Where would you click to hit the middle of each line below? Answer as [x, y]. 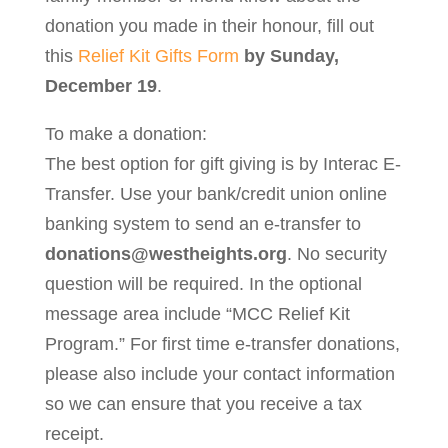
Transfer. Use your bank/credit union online [215, 194]
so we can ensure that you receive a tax [203, 404]
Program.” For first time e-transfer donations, [222, 344]
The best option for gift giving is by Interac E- [222, 164]
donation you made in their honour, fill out [209, 26]
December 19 [100, 86]
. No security [336, 254]
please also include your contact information [219, 374]
